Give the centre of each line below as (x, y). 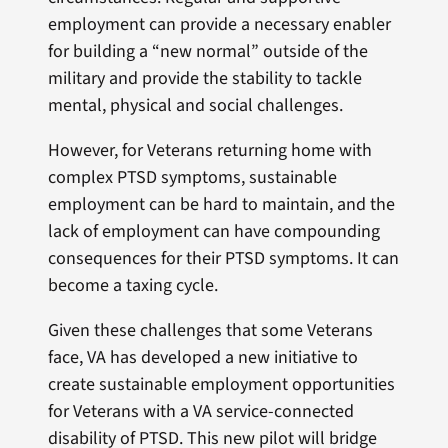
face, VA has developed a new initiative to (202, 358)
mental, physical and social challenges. (195, 106)
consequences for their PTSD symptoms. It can (223, 259)
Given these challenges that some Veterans (210, 331)
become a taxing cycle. (132, 286)
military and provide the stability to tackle (204, 79)
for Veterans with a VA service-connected (200, 412)
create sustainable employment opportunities (221, 385)
